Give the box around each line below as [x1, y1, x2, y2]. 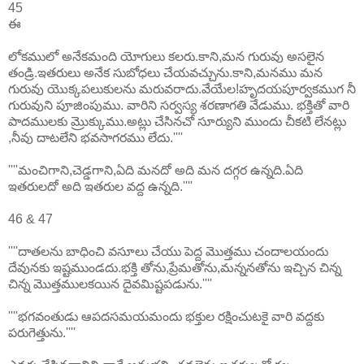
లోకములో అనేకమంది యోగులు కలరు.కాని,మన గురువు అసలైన [8, 50, 324, 64]
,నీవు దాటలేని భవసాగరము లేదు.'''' [8, 131, 183, 145]
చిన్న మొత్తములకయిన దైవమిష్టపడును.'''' [8, 277, 212, 292]
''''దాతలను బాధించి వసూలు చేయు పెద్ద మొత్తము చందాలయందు [8, 245, 328, 259]
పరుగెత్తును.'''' [8, 326, 76, 340]
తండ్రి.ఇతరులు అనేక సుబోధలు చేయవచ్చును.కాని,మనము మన [8, 66, 323, 80]
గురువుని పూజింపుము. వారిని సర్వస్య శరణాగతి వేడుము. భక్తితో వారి [8, 98, 349, 113]
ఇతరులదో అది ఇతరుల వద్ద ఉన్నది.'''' [8, 180, 193, 194]
